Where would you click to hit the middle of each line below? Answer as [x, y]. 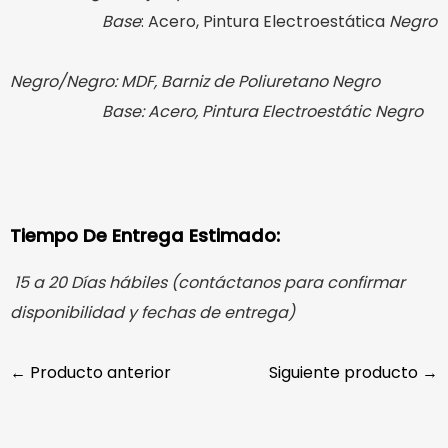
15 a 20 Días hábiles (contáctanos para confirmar [207, 283]
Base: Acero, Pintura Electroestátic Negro [216, 111]
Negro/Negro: [63, 81]
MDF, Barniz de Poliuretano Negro [250, 81]
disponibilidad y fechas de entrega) [152, 313]
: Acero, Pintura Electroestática [265, 21]
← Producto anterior [90, 373]
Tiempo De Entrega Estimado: [145, 236]
